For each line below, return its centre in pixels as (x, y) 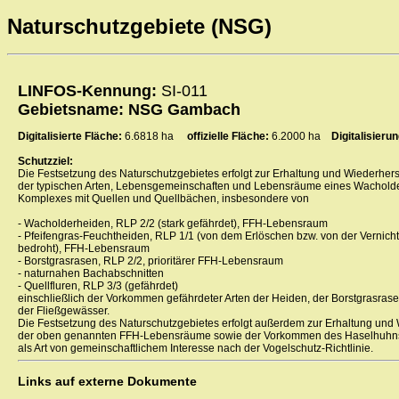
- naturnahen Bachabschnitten (91, 274)
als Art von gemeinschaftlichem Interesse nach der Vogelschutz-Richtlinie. (195, 349)
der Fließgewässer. (64, 311)
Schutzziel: (45, 162)
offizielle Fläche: (229, 137)
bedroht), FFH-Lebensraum (84, 249)
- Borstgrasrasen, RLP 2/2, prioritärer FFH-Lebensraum (151, 261)
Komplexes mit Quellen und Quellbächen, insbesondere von (163, 199)
